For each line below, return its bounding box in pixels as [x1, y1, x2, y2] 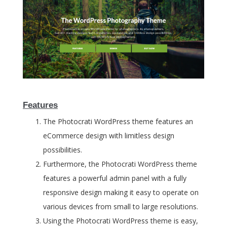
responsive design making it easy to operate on [43, 187, 199, 198]
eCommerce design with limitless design [43, 131, 174, 141]
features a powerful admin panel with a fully [43, 173, 186, 183]
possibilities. [43, 145, 82, 155]
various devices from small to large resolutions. [43, 202, 198, 212]
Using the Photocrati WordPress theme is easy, [43, 216, 198, 226]
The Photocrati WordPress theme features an [43, 117, 193, 127]
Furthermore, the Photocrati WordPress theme [43, 159, 197, 169]
